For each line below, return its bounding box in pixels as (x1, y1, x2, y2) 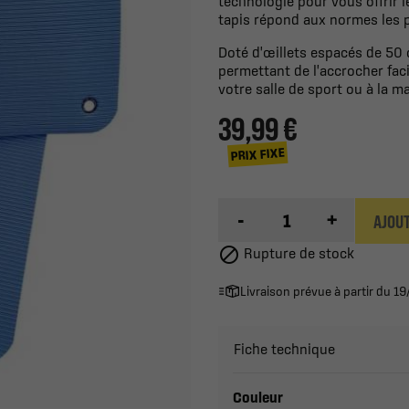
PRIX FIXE (229, 144, 285, 164)
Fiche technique (234, 341, 335, 357)
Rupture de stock (240, 245, 354, 262)
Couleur (233, 389, 283, 405)
